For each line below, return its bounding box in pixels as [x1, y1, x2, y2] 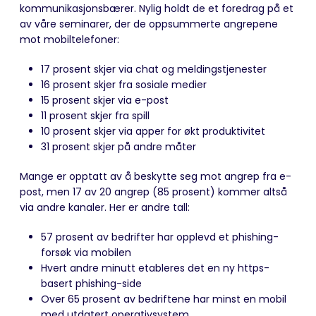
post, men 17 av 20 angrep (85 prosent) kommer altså [20, 184, 287, 199]
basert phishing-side [41, 276, 142, 291]
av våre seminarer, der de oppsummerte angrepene [20, 16, 278, 31]
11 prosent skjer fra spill [41, 108, 150, 123]
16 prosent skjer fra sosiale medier [41, 77, 207, 92]
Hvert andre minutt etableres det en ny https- [41, 260, 269, 275]
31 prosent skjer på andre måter [41, 139, 196, 154]
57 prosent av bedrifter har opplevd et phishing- [41, 229, 279, 244]
